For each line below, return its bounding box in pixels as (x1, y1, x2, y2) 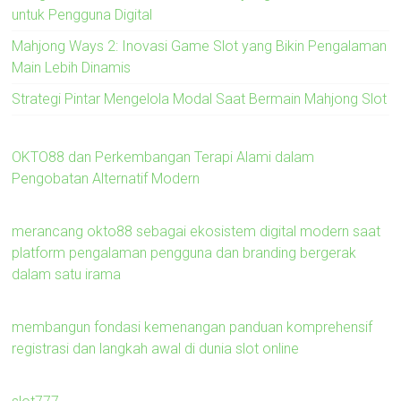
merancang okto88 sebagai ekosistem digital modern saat (12, 222, 381, 240)
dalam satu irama (12, 265, 122, 283)
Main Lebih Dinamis (12, 58, 132, 76)
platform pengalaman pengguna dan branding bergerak (12, 243, 357, 261)
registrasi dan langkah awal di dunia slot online (12, 339, 300, 357)
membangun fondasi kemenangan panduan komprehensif (12, 318, 373, 336)
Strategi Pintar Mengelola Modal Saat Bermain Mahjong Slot (12, 90, 388, 107)
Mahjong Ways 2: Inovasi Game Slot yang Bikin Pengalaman (12, 37, 388, 55)
